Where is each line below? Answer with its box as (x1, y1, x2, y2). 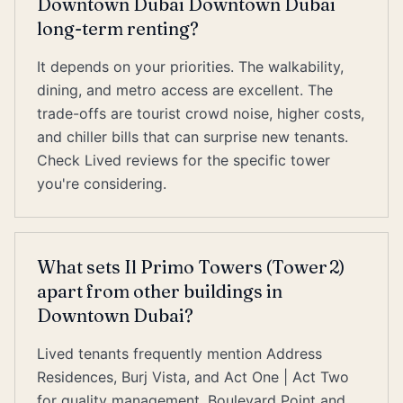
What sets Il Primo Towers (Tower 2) (37, 255, 345, 278)
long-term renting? (37, 17, 199, 40)
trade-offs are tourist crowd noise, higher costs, (37, 104, 364, 122)
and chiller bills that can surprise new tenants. (37, 128, 348, 146)
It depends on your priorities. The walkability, (37, 58, 344, 76)
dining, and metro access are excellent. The (37, 81, 333, 99)
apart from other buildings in (37, 280, 282, 302)
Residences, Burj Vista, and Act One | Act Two (37, 368, 349, 386)
